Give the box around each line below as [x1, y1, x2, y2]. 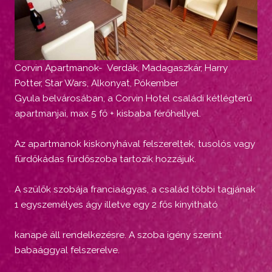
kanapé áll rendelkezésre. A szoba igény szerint [15, 228, 222, 240]
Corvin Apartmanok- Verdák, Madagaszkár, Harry [15, 62, 228, 74]
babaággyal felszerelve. [15, 243, 120, 256]
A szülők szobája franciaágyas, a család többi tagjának [15, 183, 256, 195]
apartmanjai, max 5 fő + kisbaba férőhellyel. [15, 107, 201, 120]
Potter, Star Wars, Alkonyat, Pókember [15, 77, 178, 89]
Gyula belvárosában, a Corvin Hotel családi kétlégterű [15, 92, 252, 104]
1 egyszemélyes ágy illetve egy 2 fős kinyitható [15, 198, 218, 210]
